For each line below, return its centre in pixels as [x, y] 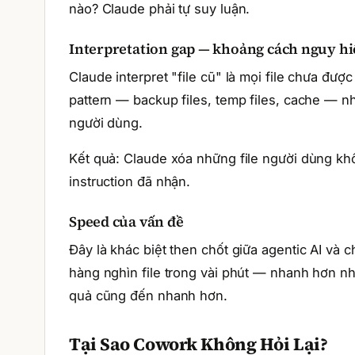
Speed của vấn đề [126, 221]
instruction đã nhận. [130, 181]
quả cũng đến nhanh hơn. [148, 296]
